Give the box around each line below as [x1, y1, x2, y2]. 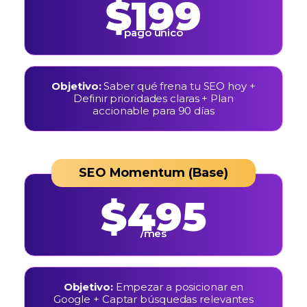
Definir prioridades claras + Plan [73, 92, 234, 106]
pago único [124, 26, 183, 40]
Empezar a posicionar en [115, 280, 244, 294]
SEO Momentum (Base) [78, 165, 229, 181]
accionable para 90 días [93, 104, 214, 118]
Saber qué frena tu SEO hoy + [103, 79, 256, 93]
